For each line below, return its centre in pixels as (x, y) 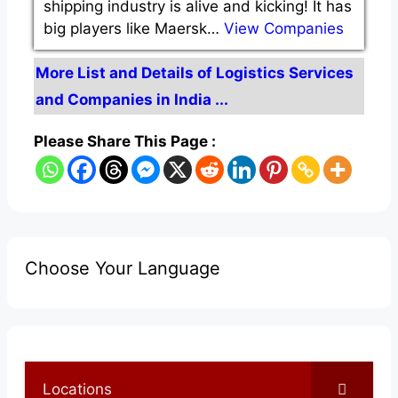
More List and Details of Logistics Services (195, 72)
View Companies (284, 28)
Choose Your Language (123, 269)
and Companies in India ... (132, 99)
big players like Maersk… (134, 28)
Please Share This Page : (125, 142)
